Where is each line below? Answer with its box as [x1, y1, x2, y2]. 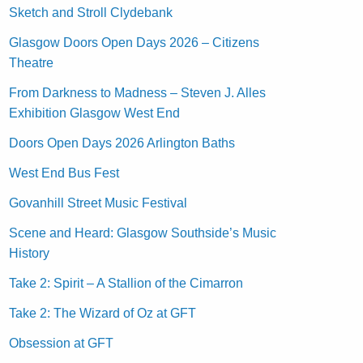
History [9, 246, 50, 260]
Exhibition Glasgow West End [9, 105, 181, 120]
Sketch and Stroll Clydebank [9, 5, 173, 19]
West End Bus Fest [9, 165, 120, 180]
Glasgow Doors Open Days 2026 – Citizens [9, 35, 260, 49]
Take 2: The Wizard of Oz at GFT [9, 305, 197, 320]
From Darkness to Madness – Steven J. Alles [9, 85, 267, 100]
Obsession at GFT [9, 335, 114, 350]
